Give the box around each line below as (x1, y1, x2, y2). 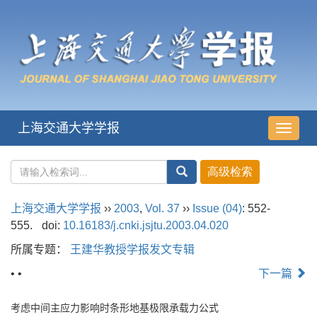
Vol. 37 (145, 202, 180, 215)
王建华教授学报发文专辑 (70, 243, 195, 256)
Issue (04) (192, 202, 242, 215)
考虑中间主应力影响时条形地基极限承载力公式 (11, 302, 219, 314)
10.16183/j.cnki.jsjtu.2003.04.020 (62, 219, 229, 232)
